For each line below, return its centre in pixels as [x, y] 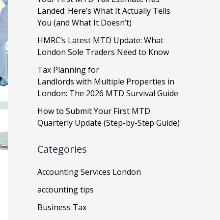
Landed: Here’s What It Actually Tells [104, 11]
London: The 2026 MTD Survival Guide [109, 93]
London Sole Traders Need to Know [104, 52]
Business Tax [62, 207]
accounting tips [66, 190]
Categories [62, 149]
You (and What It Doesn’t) [85, 22]
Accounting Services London [89, 172]
